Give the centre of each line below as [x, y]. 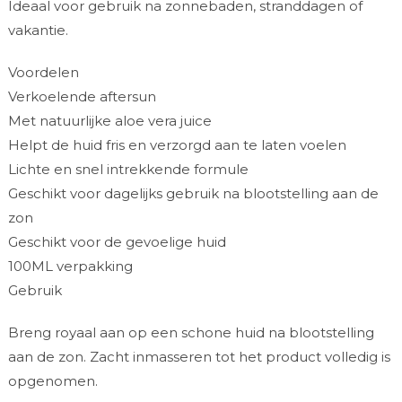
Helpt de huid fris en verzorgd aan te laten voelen [177, 145]
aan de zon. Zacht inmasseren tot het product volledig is [199, 357]
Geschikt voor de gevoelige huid [117, 242]
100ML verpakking [70, 267]
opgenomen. [52, 381]
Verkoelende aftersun [82, 97]
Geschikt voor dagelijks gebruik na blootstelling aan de [193, 194]
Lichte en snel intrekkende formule [128, 170]
